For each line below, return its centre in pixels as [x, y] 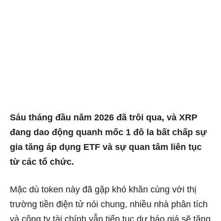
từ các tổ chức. [42, 162]
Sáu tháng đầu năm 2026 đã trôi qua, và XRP [104, 117]
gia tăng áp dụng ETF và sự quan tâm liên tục [106, 147]
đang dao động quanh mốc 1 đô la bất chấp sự [108, 132]
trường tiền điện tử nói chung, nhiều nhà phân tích [109, 204]
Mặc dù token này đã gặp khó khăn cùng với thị [103, 189]
